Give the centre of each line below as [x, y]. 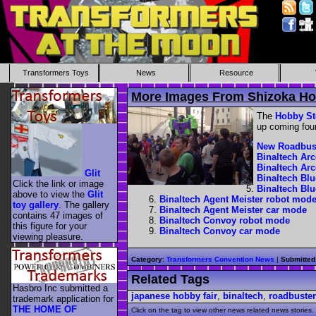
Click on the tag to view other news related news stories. [223, 310]
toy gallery [36, 205]
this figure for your [50, 226]
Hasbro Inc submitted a [60, 288]
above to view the [50, 194]
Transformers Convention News [220, 259]
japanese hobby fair [174, 296]
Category [147, 259]
